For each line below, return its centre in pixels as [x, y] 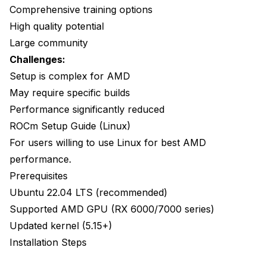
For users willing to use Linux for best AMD [108, 143]
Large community [49, 43]
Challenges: [37, 60]
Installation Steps [48, 243]
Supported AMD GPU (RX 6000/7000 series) [112, 209]
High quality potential [57, 26]
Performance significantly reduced [87, 110]
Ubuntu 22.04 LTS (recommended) [88, 193]
